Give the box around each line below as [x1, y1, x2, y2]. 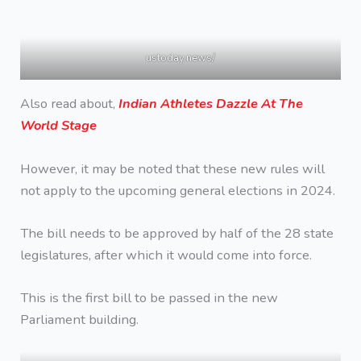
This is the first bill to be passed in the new [20, 288, 279, 308]
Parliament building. [20, 310, 139, 330]
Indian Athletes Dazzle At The [118, 94, 304, 114]
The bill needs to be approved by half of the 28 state [20, 223, 334, 243]
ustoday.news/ [146, 51, 215, 65]
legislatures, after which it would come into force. [20, 245, 313, 264]
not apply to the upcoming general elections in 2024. [20, 180, 336, 200]
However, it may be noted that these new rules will [20, 159, 326, 178]
